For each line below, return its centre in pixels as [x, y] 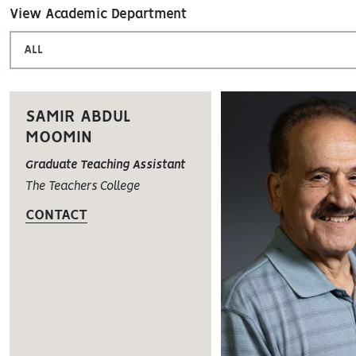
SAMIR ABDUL [78, 117]
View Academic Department [98, 14]
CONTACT [56, 215]
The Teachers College [83, 186]
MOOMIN [59, 137]
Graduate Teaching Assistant [106, 165]
